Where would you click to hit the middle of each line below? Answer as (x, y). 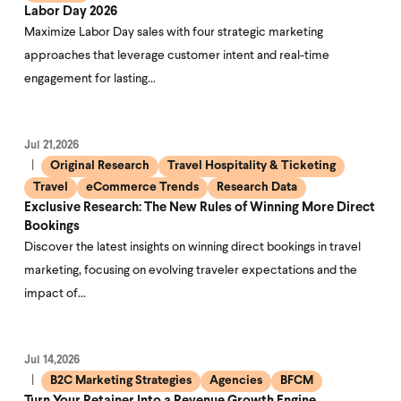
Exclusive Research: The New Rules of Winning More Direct (200, 208)
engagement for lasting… (90, 79)
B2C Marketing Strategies (121, 381)
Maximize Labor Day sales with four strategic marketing (174, 33)
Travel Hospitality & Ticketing (252, 166)
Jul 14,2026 (52, 360)
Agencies (236, 381)
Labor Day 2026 (71, 12)
